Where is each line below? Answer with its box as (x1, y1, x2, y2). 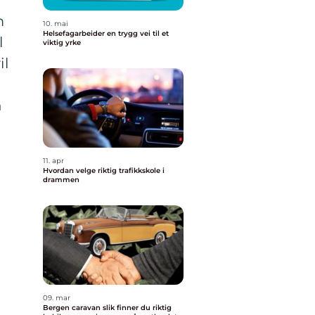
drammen (43, 175, 79, 184)
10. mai (43, 19, 68, 28)
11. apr (43, 156, 64, 165)
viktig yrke (43, 38, 81, 47)
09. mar (43, 293, 70, 302)
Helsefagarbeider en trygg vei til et (43, 29, 107, 38)
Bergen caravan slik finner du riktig (43, 303, 103, 312)
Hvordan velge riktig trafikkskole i (43, 166, 165, 175)
